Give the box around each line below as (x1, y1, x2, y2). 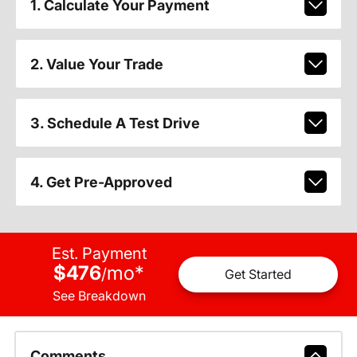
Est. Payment (51, 243, 147, 263)
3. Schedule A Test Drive (29, 114, 200, 131)
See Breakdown (52, 287, 146, 304)
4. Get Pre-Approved (29, 173, 172, 190)
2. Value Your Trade (29, 55, 163, 73)
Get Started (225, 266, 292, 283)
